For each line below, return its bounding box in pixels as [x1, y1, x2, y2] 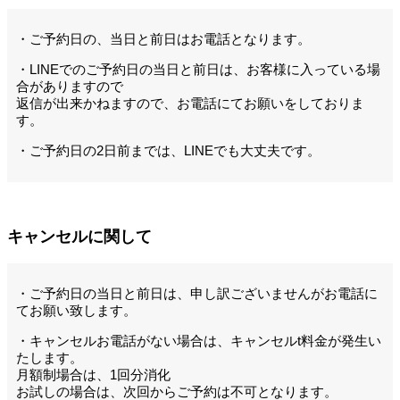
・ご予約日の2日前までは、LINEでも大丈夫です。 [16, 142, 321, 158]
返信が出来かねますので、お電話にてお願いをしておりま [16, 95, 364, 111]
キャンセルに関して [7, 228, 152, 246]
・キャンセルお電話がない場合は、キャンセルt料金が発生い [16, 332, 381, 348]
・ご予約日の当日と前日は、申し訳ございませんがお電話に [16, 285, 378, 301]
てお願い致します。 [16, 302, 137, 318]
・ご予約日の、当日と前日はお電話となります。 [16, 30, 311, 46]
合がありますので [16, 78, 123, 94]
